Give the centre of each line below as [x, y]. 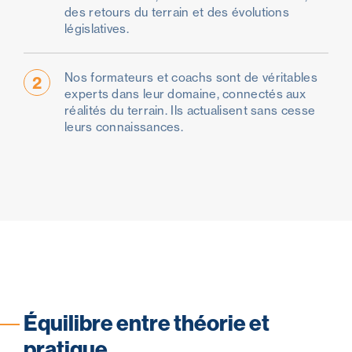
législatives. [97, 29]
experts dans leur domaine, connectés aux [185, 94]
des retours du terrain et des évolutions [177, 13]
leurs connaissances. [124, 127]
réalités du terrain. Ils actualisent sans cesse [190, 111]
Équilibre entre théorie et [147, 323]
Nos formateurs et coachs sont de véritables [191, 78]
